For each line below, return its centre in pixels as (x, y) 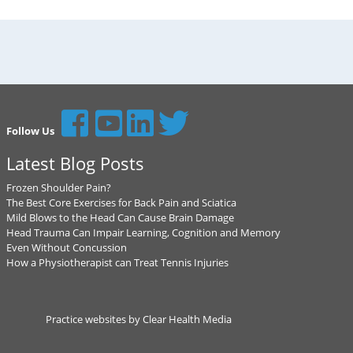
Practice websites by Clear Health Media (139, 319)
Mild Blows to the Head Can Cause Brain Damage (120, 217)
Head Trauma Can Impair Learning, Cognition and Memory (143, 232)
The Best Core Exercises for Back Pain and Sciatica (121, 203)
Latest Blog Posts (75, 163)
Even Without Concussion (66, 247)
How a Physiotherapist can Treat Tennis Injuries (117, 262)
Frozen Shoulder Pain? (58, 188)
